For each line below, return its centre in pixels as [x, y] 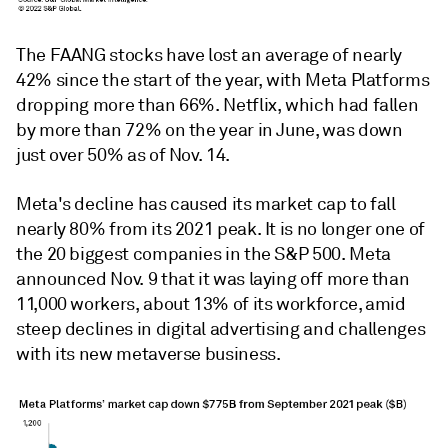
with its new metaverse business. [148, 353]
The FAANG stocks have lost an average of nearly [209, 54]
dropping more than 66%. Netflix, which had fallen [217, 104]
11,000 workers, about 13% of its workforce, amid [211, 303]
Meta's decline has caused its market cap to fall [206, 203]
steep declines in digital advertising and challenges [221, 328]
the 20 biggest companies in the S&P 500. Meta [203, 253]
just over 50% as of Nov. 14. [123, 154]
